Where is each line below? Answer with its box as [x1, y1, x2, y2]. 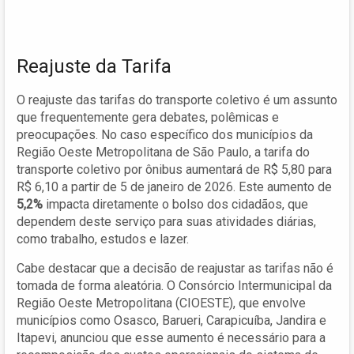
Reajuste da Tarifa [17, 55, 171, 77]
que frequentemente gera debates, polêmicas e [17, 109, 279, 125]
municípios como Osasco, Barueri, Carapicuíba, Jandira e [17, 312, 326, 328]
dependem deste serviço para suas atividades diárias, [17, 213, 316, 229]
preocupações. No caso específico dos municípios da [17, 126, 313, 142]
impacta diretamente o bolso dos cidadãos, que [43, 196, 308, 212]
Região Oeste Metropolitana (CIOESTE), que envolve [17, 295, 306, 311]
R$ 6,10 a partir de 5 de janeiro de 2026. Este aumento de [17, 179, 332, 194]
